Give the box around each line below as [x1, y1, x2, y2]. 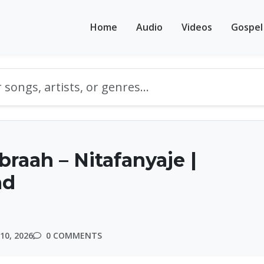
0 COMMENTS [44, 230, 102, 241]
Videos [181, 20, 212, 34]
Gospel [231, 20, 263, 34]
